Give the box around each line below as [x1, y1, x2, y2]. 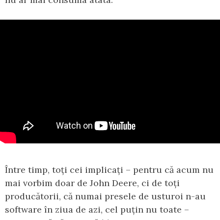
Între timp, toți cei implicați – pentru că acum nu [5, 164, 214, 175]
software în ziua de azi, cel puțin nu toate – [5, 203, 189, 215]
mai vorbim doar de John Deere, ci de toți [5, 177, 180, 189]
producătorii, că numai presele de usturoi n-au [5, 190, 206, 202]
